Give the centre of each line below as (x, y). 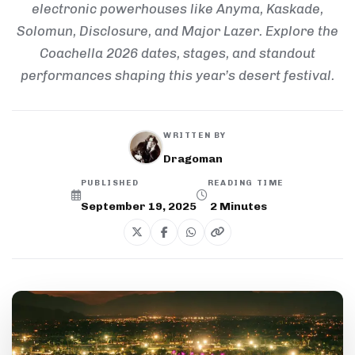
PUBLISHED (110, 183)
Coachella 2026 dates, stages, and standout (177, 53)
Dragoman (193, 159)
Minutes (243, 206)
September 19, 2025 (138, 206)
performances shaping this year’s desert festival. (177, 75)
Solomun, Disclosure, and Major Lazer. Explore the (177, 31)
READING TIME (246, 183)
